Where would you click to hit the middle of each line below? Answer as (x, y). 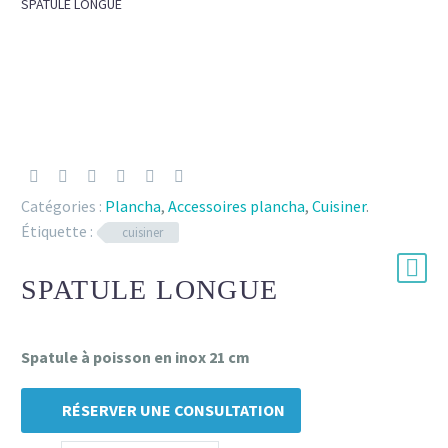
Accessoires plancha (236, 206)
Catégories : (61, 206)
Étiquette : (57, 231)
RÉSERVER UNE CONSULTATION (173, 409)
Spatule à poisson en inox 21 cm (135, 357)
